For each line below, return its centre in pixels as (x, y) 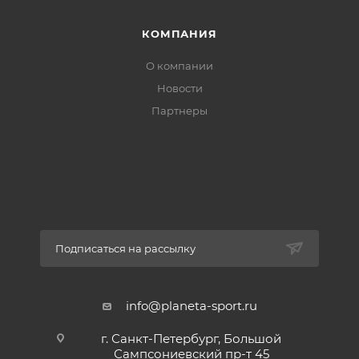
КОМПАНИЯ (179, 34)
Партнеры (179, 111)
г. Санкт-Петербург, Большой (191, 339)
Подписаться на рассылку (125, 249)
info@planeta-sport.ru (191, 306)
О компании (179, 66)
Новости (179, 89)
